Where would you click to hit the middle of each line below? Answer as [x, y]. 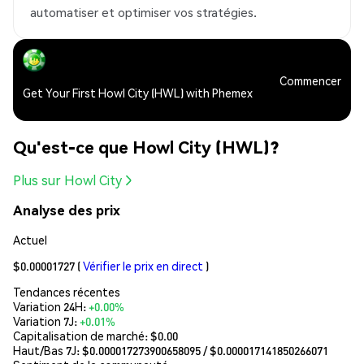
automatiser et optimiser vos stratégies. [143, 13]
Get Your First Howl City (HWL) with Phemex [138, 93]
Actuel [30, 239]
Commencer [310, 80]
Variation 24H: [51, 306]
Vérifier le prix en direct [143, 265]
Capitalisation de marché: [82, 335]
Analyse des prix [67, 210]
